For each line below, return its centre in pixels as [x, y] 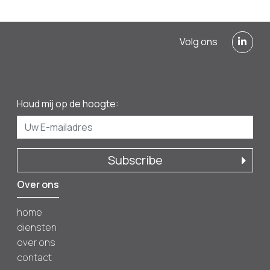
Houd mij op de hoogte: [68, 103]
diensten [37, 228]
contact [34, 258]
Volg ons [198, 42]
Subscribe [135, 160]
